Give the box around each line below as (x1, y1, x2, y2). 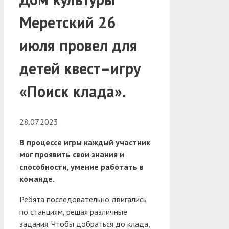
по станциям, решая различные (19, 206, 127, 217)
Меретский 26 (19, 12, 116, 32)
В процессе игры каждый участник (19, 136, 150, 147)
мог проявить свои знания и (19, 149, 124, 159)
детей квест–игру (19, 58, 141, 78)
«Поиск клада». (19, 81, 126, 101)
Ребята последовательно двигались (19, 194, 147, 204)
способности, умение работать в (19, 161, 144, 172)
